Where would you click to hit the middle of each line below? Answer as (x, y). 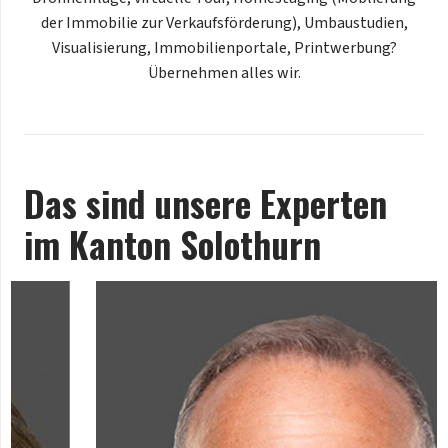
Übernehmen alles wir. (224, 72)
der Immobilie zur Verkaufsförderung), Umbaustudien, (224, 22)
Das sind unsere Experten (205, 202)
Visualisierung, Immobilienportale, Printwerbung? (224, 47)
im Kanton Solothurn (172, 243)
